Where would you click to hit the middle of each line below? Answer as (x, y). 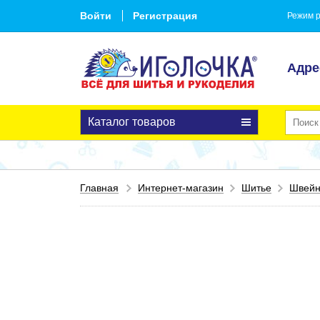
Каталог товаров (132, 122)
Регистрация (165, 16)
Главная (99, 188)
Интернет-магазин (181, 188)
